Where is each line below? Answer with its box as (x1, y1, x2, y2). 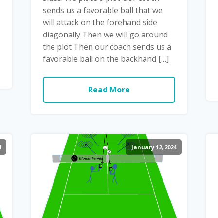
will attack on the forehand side (42, 17, 157, 28)
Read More (88, 84, 130, 95)
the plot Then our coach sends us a (42, 41, 171, 52)
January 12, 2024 (131, 143, 176, 151)
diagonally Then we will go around (42, 29, 168, 40)
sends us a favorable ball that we (42, 4, 163, 16)
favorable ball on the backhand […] (42, 53, 169, 64)
